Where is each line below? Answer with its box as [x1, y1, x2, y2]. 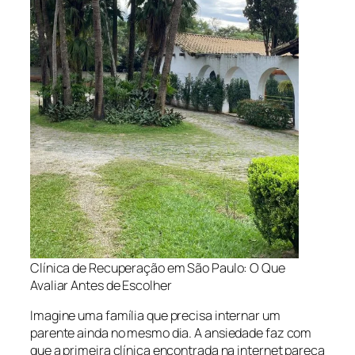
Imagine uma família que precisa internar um [30, 306, 281, 324]
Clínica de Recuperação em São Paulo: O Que [30, 258, 285, 277]
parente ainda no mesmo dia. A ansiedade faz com [30, 323, 312, 342]
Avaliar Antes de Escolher [30, 276, 172, 294]
